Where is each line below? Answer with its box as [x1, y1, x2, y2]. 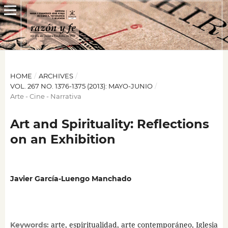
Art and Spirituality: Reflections [10, 116, 209, 131]
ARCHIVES [38, 71, 73, 80]
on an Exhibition [10, 131, 116, 147]
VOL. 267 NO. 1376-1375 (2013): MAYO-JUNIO [10, 81, 153, 90]
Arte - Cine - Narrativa [10, 92, 81, 100]
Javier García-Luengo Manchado [10, 174, 131, 183]
